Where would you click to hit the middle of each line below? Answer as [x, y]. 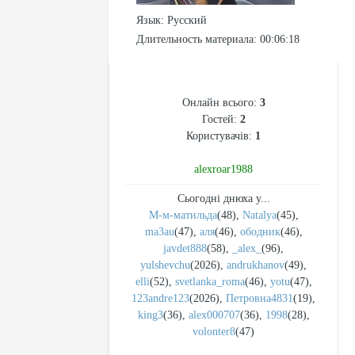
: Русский [184, 20]
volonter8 [214, 332]
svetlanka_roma [210, 282]
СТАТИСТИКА [223, 84]
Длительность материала [195, 39]
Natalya [259, 215]
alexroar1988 [223, 169]
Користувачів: [221, 136]
